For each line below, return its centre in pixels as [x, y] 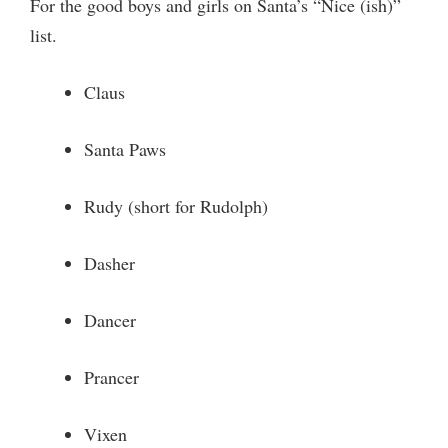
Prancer [111, 377]
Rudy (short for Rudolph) [176, 206]
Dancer [110, 320]
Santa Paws [125, 149]
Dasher [109, 263]
